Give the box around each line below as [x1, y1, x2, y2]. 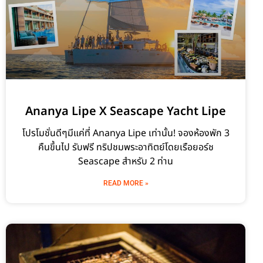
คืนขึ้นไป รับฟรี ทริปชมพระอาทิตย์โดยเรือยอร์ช [38, 140, 214, 155]
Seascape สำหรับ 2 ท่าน [78, 154, 173, 169]
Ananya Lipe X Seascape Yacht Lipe [25, 103, 226, 121]
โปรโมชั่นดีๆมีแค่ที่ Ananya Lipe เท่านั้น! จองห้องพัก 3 [22, 126, 230, 141]
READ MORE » [103, 179, 149, 188]
